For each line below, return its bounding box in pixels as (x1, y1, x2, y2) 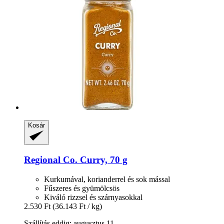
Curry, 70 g (77, 154, 127, 165)
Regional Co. (24, 154, 77, 165)
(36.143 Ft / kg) (52, 201, 102, 210)
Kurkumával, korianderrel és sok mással (44, 174, 170, 183)
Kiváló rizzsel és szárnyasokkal (44, 192, 142, 201)
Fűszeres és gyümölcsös (44, 183, 119, 192)
